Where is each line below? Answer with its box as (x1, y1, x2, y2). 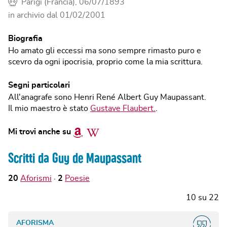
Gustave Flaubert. (90, 104, 156, 112)
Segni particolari (8, 81, 70, 89)
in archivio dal (8, 11, 60, 19)
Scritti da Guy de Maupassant (8, 151, 141, 165)
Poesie (65, 174, 90, 182)
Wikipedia (86, 127, 124, 135)
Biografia (8, 34, 43, 43)
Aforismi (20, 174, 52, 182)
